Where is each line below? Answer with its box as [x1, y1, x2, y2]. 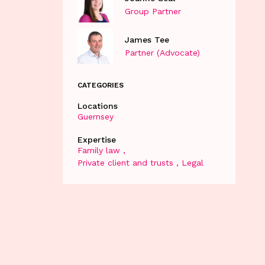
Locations [77, 101, 118, 111]
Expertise [77, 134, 116, 144]
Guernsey [77, 111, 114, 121]
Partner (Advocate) [124, 48, 200, 58]
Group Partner [124, 7, 181, 17]
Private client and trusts [77, 157, 173, 167]
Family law [77, 145, 120, 155]
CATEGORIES [77, 80, 124, 89]
